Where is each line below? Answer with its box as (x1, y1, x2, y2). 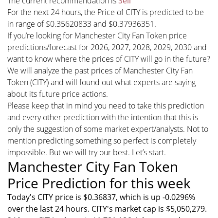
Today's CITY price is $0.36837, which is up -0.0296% (7, 192, 195, 202)
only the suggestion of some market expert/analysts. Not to (7, 124, 208, 134)
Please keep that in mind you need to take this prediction (7, 100, 204, 111)
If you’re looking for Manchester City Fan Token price (7, 30, 187, 41)
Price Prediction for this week (7, 174, 191, 192)
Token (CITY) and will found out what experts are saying (7, 77, 196, 88)
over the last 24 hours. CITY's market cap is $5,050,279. (7, 203, 207, 214)
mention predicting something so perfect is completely (7, 135, 196, 146)
